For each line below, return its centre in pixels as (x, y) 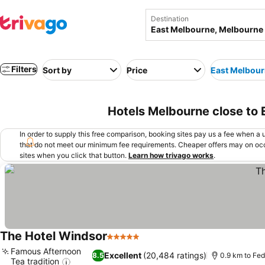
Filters (24, 69)
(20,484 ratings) (175, 256)
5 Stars (122, 243)
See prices (165, 243)
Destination (170, 19)
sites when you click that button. (73, 155)
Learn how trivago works (171, 155)
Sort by (57, 70)
